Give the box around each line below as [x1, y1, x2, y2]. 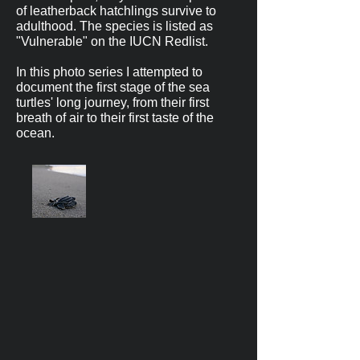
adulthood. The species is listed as [16, 19, 213, 33]
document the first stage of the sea [16, 80, 210, 94]
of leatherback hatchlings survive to [16, 4, 216, 18]
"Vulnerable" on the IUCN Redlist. [16, 35, 211, 48]
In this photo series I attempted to [16, 65, 202, 79]
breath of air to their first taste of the [16, 111, 214, 125]
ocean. [16, 126, 55, 140]
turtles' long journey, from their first [16, 96, 209, 109]
